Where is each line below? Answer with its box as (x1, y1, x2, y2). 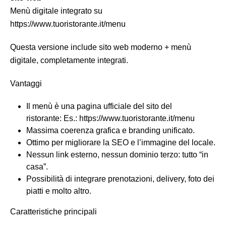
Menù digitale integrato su (10, 7, 102, 16)
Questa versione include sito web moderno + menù (10, 43, 191, 52)
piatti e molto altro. (26, 187, 91, 196)
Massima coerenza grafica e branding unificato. (26, 126, 195, 135)
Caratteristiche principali (10, 207, 97, 216)
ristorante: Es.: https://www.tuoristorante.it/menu (26, 114, 195, 123)
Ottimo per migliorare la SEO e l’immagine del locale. (26, 138, 215, 147)
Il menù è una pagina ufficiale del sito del (26, 102, 172, 111)
